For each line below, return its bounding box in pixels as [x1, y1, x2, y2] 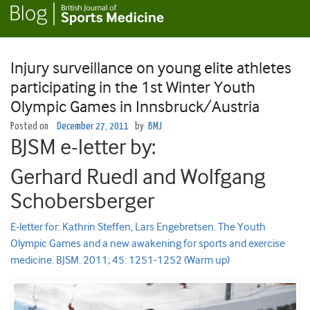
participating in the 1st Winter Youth [10, 77, 255, 98]
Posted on [10, 121, 51, 132]
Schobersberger [10, 188, 154, 215]
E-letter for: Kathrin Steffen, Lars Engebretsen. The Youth [10, 221, 266, 234]
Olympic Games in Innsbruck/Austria [10, 97, 259, 117]
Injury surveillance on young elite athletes [10, 58, 291, 78]
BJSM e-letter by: [10, 134, 156, 161]
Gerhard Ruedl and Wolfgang [10, 164, 266, 190]
